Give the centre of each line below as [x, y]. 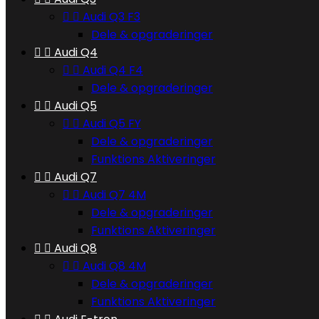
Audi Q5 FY [112, 124]
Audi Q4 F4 [113, 70]
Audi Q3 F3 [111, 17]
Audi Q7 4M [114, 195]
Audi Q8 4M [114, 266]
